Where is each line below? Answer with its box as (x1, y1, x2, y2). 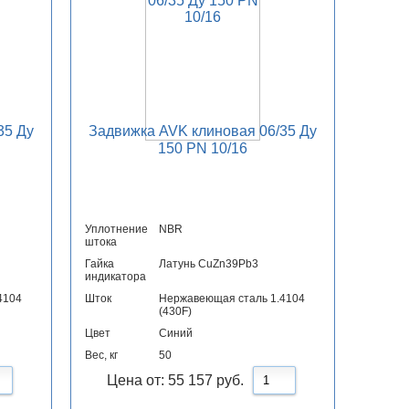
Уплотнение (85, 223, 149, 236)
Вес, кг (85, 349, 119, 362)
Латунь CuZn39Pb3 (159, 257, 259, 271)
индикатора (85, 270, 147, 284)
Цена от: (106, 372, 168, 389)
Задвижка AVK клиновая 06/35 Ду (89, 123, 318, 140)
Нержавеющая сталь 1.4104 (159, 292, 306, 306)
